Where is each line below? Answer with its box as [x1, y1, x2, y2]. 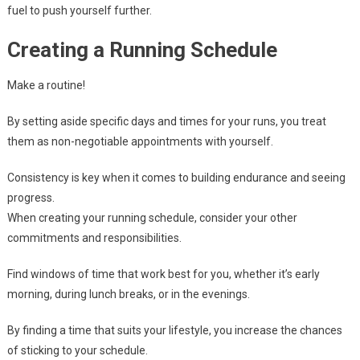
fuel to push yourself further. [6, 4, 152, 18]
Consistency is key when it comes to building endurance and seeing [6, 171, 346, 185]
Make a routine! [6, 79, 85, 92]
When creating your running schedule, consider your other [6, 211, 297, 225]
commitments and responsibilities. [6, 231, 182, 245]
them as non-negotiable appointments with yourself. [6, 135, 273, 149]
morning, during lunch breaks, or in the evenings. [6, 288, 250, 301]
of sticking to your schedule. [6, 344, 148, 358]
